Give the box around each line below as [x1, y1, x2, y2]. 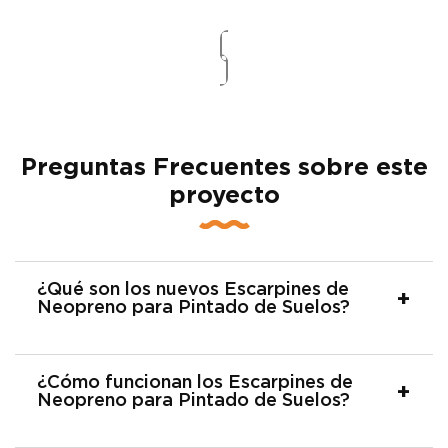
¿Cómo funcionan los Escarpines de [37, 373, 353, 392]
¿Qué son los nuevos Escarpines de [37, 280, 349, 299]
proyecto [168, 183, 280, 208]
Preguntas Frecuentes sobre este [20, 155, 428, 180]
